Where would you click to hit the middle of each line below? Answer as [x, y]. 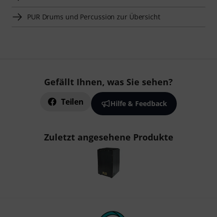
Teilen [72, 102]
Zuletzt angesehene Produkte [108, 137]
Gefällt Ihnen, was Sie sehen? [108, 82]
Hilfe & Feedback [139, 103]
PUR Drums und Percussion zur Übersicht [94, 16]
